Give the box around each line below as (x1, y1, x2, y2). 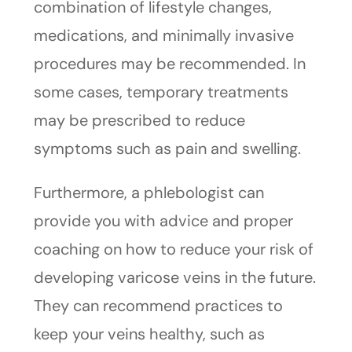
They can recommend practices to (33, 295, 283, 317)
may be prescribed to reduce (33, 110, 245, 131)
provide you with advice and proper (33, 211, 293, 232)
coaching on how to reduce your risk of (33, 239, 313, 260)
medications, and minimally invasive (33, 25, 294, 46)
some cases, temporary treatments (33, 82, 288, 103)
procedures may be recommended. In (33, 53, 306, 75)
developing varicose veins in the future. (33, 267, 316, 288)
